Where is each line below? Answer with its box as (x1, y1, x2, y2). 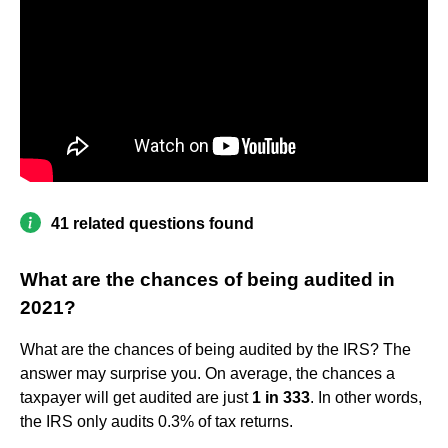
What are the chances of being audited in (20, 268, 395, 290)
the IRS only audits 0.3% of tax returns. (20, 412, 293, 430)
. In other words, (310, 388, 422, 406)
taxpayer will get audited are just (20, 388, 252, 406)
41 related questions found (51, 214, 254, 232)
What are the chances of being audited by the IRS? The (20, 340, 411, 358)
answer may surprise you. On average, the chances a (20, 364, 395, 382)
